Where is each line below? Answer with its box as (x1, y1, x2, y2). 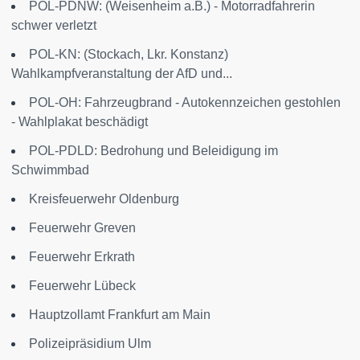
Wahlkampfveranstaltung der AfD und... (11, 67, 232, 80)
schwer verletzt (11, 18, 96, 32)
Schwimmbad (11, 163, 89, 177)
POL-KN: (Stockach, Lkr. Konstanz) (29, 47, 228, 61)
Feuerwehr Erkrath (29, 250, 135, 264)
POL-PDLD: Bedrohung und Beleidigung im (29, 144, 278, 157)
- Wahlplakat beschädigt (11, 115, 148, 129)
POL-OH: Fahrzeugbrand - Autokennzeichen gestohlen (29, 96, 341, 109)
